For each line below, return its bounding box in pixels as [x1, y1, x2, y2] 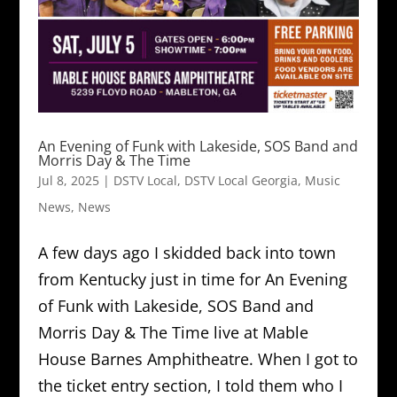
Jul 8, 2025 [37, 171, 99, 189]
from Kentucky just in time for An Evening [37, 268, 347, 290]
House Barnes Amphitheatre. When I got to [37, 347, 358, 370]
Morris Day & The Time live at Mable [37, 321, 308, 343]
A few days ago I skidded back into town [37, 241, 336, 263]
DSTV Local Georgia [183, 171, 298, 189]
